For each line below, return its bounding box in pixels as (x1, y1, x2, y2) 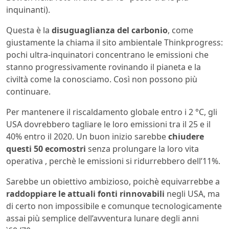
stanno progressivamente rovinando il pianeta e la (6, 61, 201, 73)
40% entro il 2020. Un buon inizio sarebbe (6, 131, 168, 142)
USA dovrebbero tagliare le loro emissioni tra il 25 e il (6, 119, 211, 130)
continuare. (6, 86, 51, 97)
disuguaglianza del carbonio (52, 25, 168, 36)
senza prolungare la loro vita (86, 143, 199, 154)
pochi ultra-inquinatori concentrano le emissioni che (6, 49, 209, 60)
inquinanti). (6, 4, 50, 15)
